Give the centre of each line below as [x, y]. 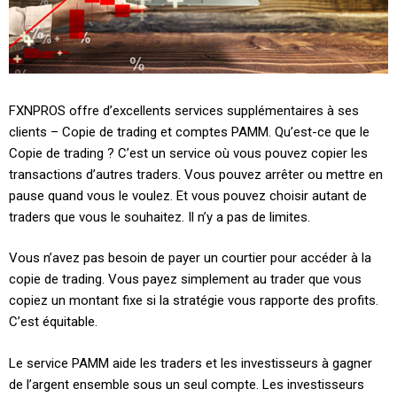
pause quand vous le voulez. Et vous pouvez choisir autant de [188, 195]
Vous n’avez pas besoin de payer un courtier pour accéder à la [190, 258]
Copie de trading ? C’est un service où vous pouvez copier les [188, 153]
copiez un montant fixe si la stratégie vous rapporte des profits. [194, 301]
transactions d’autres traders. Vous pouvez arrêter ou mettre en [196, 174]
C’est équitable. [53, 322]
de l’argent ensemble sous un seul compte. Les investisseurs [187, 384]
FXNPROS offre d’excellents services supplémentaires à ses [184, 110]
